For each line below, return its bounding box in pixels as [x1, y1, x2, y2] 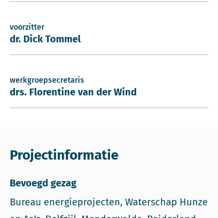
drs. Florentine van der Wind [10, 86, 137, 98]
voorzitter [10, 22, 44, 32]
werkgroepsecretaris [10, 75, 84, 85]
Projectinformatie [10, 147, 118, 163]
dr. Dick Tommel [10, 33, 81, 45]
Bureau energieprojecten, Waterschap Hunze [10, 196, 208, 208]
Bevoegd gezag [10, 177, 76, 189]
